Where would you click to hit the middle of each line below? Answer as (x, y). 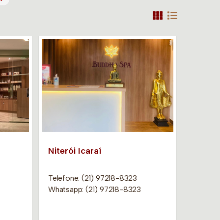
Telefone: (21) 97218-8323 (92, 178)
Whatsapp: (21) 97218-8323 (94, 189)
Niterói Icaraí (75, 151)
